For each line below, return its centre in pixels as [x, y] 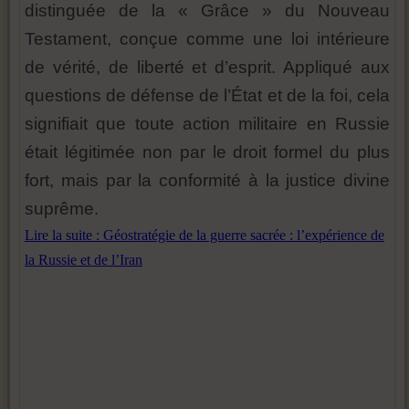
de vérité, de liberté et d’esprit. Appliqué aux [207, 67]
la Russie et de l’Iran [84, 259]
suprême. [62, 208]
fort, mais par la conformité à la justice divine [207, 180]
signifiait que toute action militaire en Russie [207, 123]
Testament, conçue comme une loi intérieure [207, 38]
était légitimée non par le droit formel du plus [207, 152]
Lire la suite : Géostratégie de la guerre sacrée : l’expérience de [204, 235]
